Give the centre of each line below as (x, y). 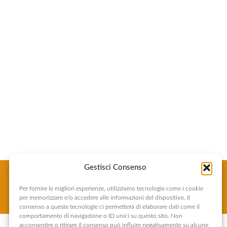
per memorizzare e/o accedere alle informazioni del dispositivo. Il (105, 198)
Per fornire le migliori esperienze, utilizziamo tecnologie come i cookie (111, 188)
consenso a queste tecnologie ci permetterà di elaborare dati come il (109, 207)
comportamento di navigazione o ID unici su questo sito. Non (101, 216)
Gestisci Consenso (116, 167)
